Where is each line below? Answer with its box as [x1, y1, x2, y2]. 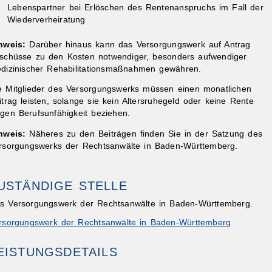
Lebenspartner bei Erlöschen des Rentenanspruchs [7, 2, 219, 12]
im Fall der [219, 2, 263, 12]
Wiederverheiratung [7, 15, 86, 24]
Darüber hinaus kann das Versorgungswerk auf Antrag [25, 39, 251, 49]
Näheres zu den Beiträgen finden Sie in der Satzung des [29, 129, 262, 139]
